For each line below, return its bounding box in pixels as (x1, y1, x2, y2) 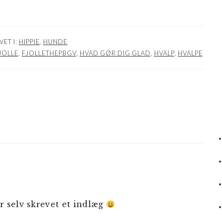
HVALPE (177, 49, 203, 57)
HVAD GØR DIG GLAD (79, 49, 151, 57)
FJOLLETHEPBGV (21, 49, 76, 57)
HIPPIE (19, 38, 40, 46)
